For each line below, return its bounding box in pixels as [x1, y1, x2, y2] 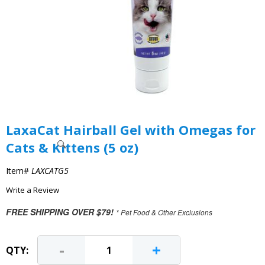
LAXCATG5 [31, 165, 69, 176]
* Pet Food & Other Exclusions [116, 208, 212, 217]
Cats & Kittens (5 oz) [6, 138, 138, 156]
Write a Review [6, 185, 59, 195]
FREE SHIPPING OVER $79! [6, 206, 114, 218]
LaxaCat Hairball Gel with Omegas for [6, 121, 256, 138]
